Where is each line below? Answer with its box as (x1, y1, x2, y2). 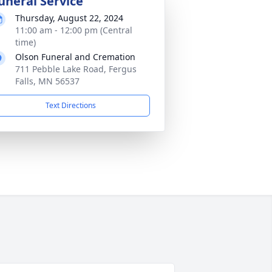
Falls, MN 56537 (15, 75, 80, 87)
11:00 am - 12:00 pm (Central (15, 24, 132, 36)
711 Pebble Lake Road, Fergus (15, 63, 137, 75)
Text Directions (45, 100, 96, 110)
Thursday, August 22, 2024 (15, 12, 123, 24)
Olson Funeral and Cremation (15, 51, 135, 63)
